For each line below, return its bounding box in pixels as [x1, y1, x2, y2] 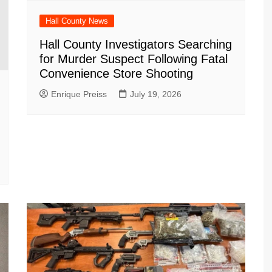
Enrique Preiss [51, 89, 107, 100]
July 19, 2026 [130, 89, 182, 100]
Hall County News [46, 16, 108, 26]
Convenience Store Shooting [39, 67, 193, 81]
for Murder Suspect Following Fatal [39, 52, 228, 66]
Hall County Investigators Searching [39, 38, 232, 52]
